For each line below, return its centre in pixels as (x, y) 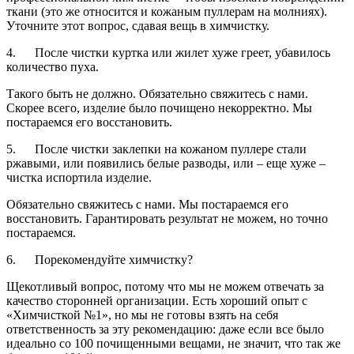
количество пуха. (53, 66)
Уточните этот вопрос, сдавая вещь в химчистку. (138, 25)
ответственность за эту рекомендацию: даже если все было (165, 329)
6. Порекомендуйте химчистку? (100, 259)
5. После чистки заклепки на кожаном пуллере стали (156, 149)
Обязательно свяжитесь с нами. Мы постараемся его (147, 204)
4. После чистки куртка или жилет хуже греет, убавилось (168, 52)
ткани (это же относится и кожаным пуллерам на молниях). (167, 11)
